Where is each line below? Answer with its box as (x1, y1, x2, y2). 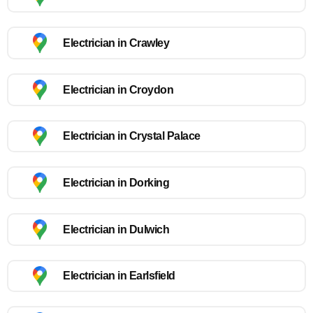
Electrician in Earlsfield (63, 270, 175, 282)
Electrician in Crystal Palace (63, 130, 201, 143)
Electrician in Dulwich (63, 223, 169, 235)
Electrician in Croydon (63, 83, 173, 96)
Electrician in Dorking (63, 177, 169, 189)
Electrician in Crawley (63, 37, 169, 50)
